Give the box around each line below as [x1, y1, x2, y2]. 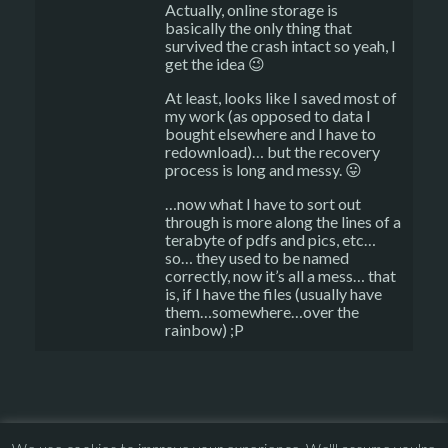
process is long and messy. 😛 [165, 160, 362, 179]
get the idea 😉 [165, 54, 265, 73]
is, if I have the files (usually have [165, 284, 382, 303]
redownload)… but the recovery [165, 142, 380, 161]
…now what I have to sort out [165, 194, 361, 213]
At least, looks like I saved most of [165, 88, 397, 107]
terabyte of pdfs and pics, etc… [165, 230, 376, 249]
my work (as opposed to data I [165, 106, 371, 125]
